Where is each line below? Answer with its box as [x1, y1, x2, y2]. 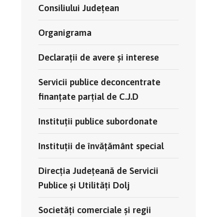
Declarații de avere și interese [38, 52, 159, 63]
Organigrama [38, 27, 92, 38]
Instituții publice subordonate [38, 116, 157, 127]
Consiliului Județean [38, 2, 119, 14]
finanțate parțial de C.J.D [38, 91, 139, 102]
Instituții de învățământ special [38, 140, 164, 152]
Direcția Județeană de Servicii [38, 165, 158, 176]
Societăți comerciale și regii [38, 204, 151, 216]
